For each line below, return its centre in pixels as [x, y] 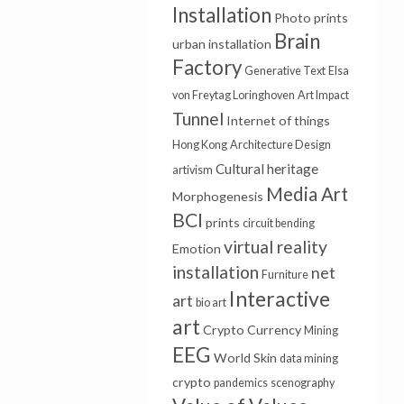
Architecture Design [280, 145]
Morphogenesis [217, 196]
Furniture [285, 275]
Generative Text [285, 71]
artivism [192, 170]
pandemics [240, 383]
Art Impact [323, 95]
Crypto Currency [252, 330]
